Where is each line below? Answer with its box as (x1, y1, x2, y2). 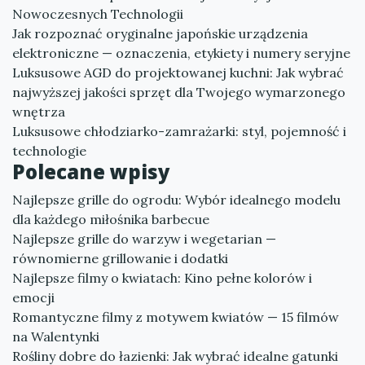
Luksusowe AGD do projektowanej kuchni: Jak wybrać (12, 64, 344, 81)
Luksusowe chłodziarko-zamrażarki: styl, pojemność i (12, 123, 346, 139)
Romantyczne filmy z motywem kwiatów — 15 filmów (12, 309, 339, 325)
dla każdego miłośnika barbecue (12, 211, 209, 227)
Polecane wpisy (12, 158, 170, 185)
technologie (12, 143, 86, 159)
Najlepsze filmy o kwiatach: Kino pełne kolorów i (12, 270, 312, 286)
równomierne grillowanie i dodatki (12, 250, 228, 266)
